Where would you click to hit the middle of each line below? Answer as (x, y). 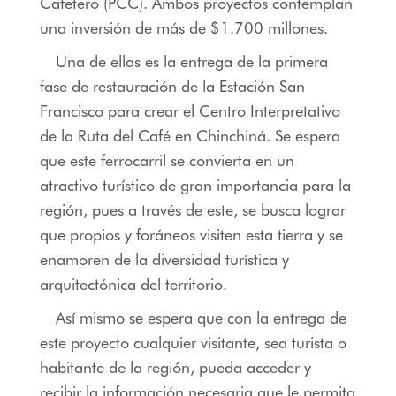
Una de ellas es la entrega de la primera (191, 62)
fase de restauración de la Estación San (172, 87)
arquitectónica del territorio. (133, 285)
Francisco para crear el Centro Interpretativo (190, 111)
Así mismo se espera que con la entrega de (201, 318)
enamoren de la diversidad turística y (164, 260)
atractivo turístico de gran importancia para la (195, 186)
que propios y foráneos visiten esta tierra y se (191, 235)
